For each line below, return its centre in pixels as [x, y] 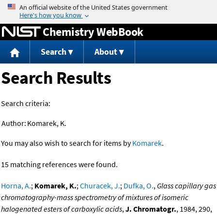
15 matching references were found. [59, 164]
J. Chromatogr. [151, 209]
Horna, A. [16, 186]
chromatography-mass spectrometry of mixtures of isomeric [95, 197]
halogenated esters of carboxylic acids [62, 209]
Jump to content [108, 7]
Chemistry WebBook [93, 31]
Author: [14, 123]
